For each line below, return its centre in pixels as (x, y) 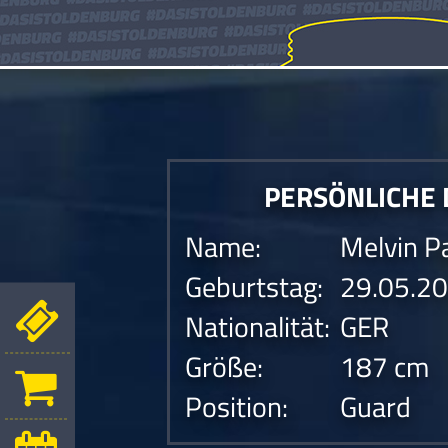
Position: (236, 406)
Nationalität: (257, 326)
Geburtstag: (254, 286)
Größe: (224, 366)
